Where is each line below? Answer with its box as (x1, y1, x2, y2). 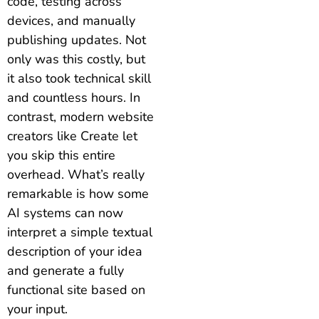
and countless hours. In (7, 88, 140, 106)
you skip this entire (7, 146, 115, 164)
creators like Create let (7, 127, 137, 145)
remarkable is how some (7, 184, 149, 202)
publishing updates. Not (7, 31, 146, 48)
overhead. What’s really (7, 165, 145, 183)
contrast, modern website (7, 108, 154, 125)
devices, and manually (7, 11, 135, 29)
